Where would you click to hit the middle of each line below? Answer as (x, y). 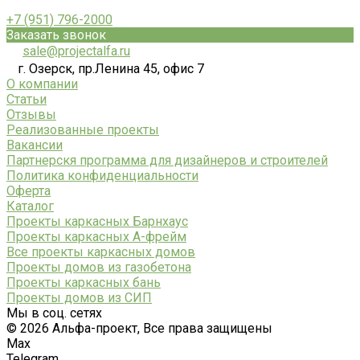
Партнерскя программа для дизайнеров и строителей (167, 161)
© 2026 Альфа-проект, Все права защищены (139, 329)
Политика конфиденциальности (102, 176)
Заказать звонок (56, 35)
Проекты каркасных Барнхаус (97, 222)
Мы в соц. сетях (54, 313)
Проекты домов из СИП (79, 298)
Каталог (30, 207)
